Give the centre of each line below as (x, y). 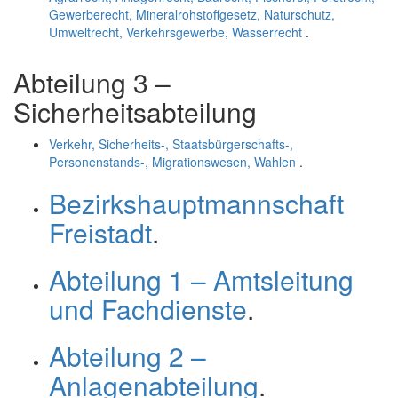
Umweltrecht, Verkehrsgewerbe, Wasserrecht (175, 32)
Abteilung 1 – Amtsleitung (201, 279)
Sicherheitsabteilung (135, 111)
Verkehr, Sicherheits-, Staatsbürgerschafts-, (171, 144)
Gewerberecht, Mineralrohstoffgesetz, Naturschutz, (192, 14)
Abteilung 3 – (92, 82)
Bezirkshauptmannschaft (196, 203)
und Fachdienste (148, 309)
